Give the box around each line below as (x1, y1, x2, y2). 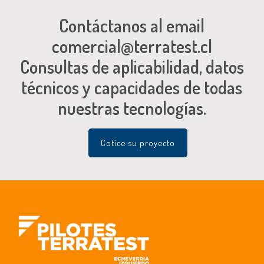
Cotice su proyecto (100, 137, 175, 148)
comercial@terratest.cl (51, 34, 212, 57)
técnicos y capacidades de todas (21, 75, 243, 98)
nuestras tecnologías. (57, 96, 206, 119)
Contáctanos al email (59, 14, 205, 37)
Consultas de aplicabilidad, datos (19, 55, 244, 78)
